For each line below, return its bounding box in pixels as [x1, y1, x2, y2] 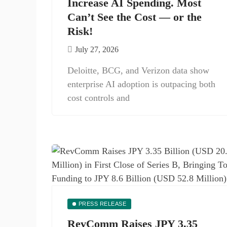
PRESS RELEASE [78, 201, 127, 207]
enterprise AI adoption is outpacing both [67, 79, 215, 89]
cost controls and [67, 93, 130, 103]
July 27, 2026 [75, 45, 119, 54]
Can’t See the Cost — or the [67, 11, 202, 23]
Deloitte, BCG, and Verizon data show [67, 65, 209, 75]
